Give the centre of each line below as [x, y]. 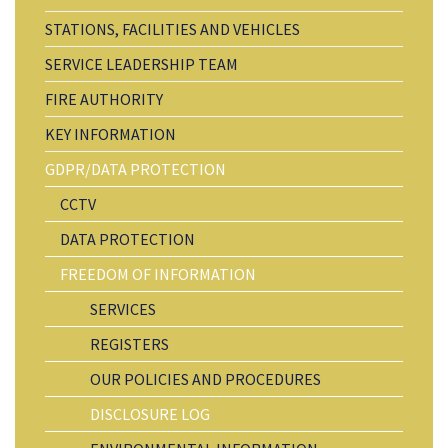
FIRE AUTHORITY [104, 98]
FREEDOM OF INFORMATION [158, 273]
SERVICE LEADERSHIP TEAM [141, 63]
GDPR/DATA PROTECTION [135, 168]
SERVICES [123, 308]
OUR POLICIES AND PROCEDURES [205, 378]
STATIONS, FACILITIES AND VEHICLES [172, 28]
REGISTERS [129, 343]
